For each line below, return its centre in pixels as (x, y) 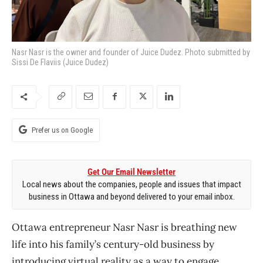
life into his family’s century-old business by (113, 244)
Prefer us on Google (62, 130)
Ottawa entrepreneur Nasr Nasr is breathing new (124, 227)
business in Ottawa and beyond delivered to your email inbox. (131, 196)
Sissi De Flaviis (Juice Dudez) (60, 62)
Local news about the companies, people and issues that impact (131, 184)
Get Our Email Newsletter (131, 172)
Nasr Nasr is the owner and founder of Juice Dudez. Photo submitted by (131, 52)
